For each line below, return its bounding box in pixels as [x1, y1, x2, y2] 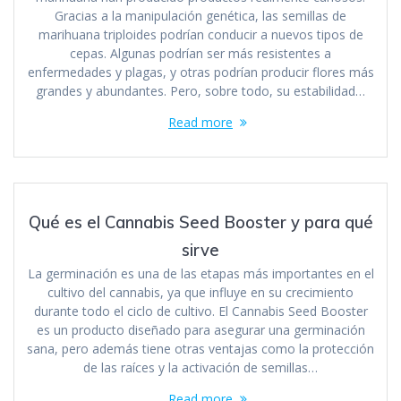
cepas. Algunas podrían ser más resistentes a [70, 44, 331, 62]
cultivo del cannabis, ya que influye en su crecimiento [47, 283, 354, 301]
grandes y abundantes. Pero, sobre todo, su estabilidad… [36, 81, 365, 99]
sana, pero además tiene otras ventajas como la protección [27, 339, 374, 357]
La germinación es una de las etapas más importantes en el [27, 264, 374, 282]
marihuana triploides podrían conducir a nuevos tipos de [38, 25, 363, 43]
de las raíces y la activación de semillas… [83, 358, 318, 376]
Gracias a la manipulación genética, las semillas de [55, 6, 346, 24]
